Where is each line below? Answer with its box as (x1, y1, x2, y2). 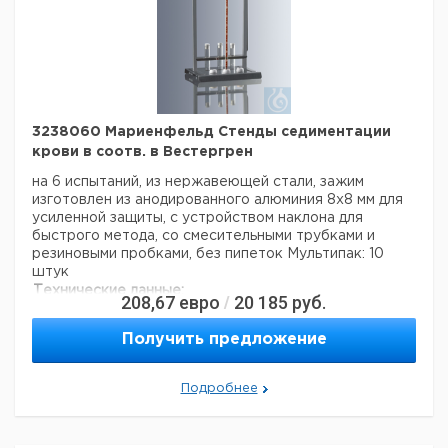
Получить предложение (121, 332, 327, 347)
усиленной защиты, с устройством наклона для (32, 212, 363, 224)
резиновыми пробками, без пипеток (32, 248, 287, 260)
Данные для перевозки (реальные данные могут (33, 325, 371, 337)
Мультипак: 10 (287, 248, 384, 260)
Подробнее (180, 383, 258, 394)
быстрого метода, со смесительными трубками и (32, 230, 375, 242)
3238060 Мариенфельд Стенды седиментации (32, 126, 391, 138)
